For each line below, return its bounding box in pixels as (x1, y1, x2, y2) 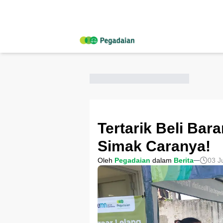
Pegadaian (114, 156, 150, 164)
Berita (174, 156, 194, 164)
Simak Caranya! (98, 138, 211, 154)
